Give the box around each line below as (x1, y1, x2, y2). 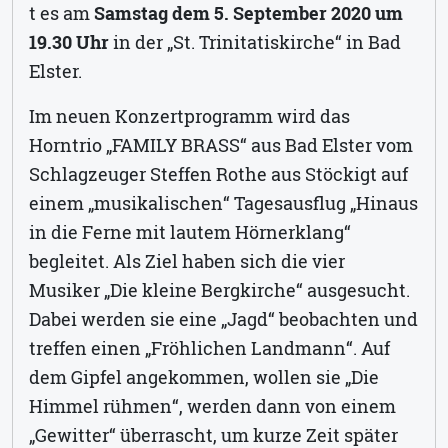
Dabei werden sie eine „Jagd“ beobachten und (29, 306, 418, 331)
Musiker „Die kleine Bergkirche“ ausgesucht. (29, 277, 410, 302)
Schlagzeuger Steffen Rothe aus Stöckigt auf (29, 161, 408, 186)
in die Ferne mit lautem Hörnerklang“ (29, 219, 351, 244)
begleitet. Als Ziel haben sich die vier (29, 248, 345, 273)
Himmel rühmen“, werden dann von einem (29, 393, 396, 418)
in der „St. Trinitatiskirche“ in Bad (109, 29, 401, 54)
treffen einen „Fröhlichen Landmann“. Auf (29, 335, 390, 360)
